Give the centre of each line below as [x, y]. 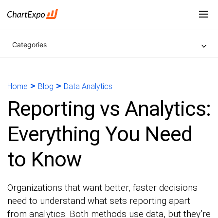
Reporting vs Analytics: [109, 109]
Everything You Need [100, 134]
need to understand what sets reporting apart [99, 201]
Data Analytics [88, 86]
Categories [29, 45]
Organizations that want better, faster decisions [102, 188]
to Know [44, 159]
